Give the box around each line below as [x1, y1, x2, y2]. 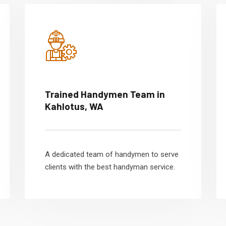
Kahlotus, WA [45, 100, 103, 112]
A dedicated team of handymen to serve [45, 150, 179, 159]
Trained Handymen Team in [45, 88, 165, 100]
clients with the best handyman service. [45, 162, 175, 172]
